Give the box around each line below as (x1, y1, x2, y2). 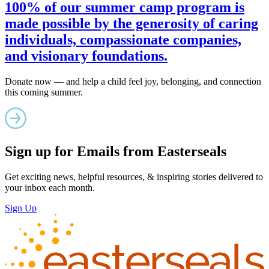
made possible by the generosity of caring (5, 15, 258, 31)
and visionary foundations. (5, 47, 168, 64)
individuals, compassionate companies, (5, 31, 241, 47)
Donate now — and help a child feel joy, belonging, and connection (5, 76, 261, 86)
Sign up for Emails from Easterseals (5, 143, 226, 159)
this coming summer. (5, 86, 83, 97)
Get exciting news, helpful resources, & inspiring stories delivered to (5, 171, 263, 182)
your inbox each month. (5, 182, 95, 193)
